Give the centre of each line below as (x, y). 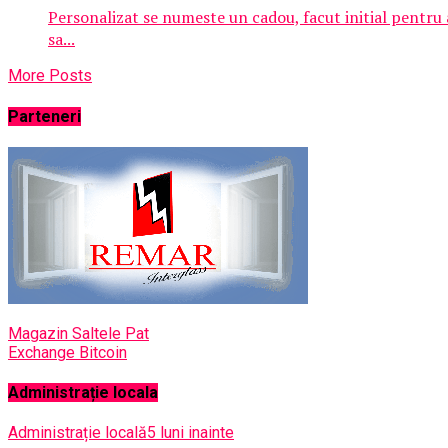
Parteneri (44, 116)
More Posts (50, 76)
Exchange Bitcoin (67, 352)
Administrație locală (77, 433)
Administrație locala (83, 393)
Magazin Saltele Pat (78, 333)
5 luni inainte (190, 433)
